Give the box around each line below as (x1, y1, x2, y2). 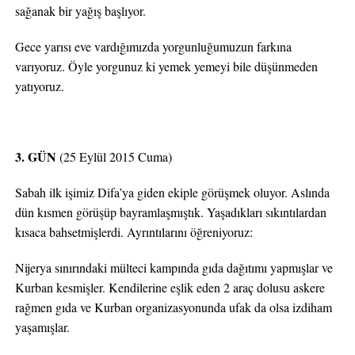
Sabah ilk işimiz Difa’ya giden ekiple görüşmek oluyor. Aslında (14, 184, 330, 200)
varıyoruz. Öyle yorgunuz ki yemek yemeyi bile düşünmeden (14, 58, 318, 74)
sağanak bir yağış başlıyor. (14, 2, 146, 19)
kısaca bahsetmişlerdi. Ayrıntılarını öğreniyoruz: (14, 223, 253, 240)
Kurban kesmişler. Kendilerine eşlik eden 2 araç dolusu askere (14, 279, 325, 296)
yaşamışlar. (14, 319, 70, 335)
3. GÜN (14, 147, 56, 166)
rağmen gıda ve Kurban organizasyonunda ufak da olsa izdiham (14, 299, 332, 315)
